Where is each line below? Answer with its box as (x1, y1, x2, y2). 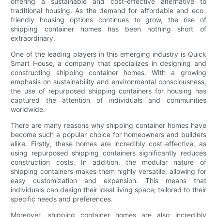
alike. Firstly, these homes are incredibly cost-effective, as (11, 139, 206, 148)
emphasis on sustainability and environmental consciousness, (11, 77, 206, 86)
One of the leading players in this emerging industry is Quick (11, 49, 206, 58)
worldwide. (11, 105, 46, 113)
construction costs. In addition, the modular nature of (11, 157, 206, 166)
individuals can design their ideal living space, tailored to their (11, 185, 206, 194)
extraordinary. (11, 33, 56, 42)
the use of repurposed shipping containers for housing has (11, 86, 206, 95)
